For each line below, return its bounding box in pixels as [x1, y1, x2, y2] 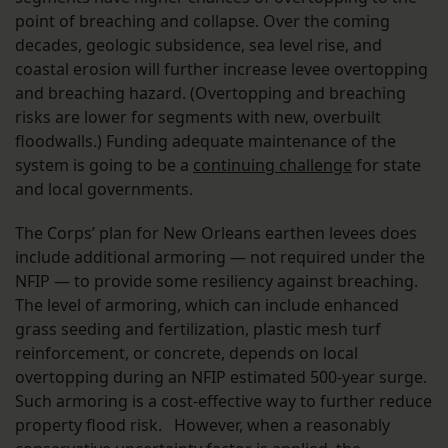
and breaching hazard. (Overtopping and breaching [15, 82, 406, 105]
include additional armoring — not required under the [15, 246, 425, 269]
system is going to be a [15, 154, 193, 177]
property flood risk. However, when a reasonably [15, 414, 390, 437]
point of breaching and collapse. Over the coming [15, 10, 390, 33]
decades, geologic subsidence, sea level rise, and [15, 34, 382, 57]
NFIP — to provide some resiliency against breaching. [15, 270, 418, 293]
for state [352, 154, 421, 177]
